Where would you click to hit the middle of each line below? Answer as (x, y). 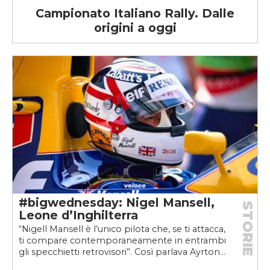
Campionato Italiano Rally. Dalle (135, 13)
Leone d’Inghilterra (78, 215)
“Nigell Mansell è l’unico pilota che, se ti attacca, (122, 229)
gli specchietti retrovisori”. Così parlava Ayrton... (122, 252)
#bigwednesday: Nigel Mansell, (117, 202)
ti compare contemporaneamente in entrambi (122, 240)
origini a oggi (135, 27)
